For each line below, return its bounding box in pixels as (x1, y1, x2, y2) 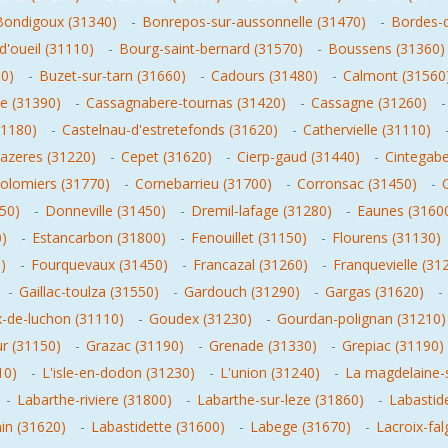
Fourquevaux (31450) (31, 255, 168, 274)
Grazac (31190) (86, 336, 184, 355)
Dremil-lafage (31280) (191, 201, 332, 220)
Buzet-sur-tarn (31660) (39, 66, 186, 85)
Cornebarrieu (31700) (135, 174, 272, 193)
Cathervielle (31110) (303, 120, 431, 139)
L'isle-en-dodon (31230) (42, 363, 195, 382)
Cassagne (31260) (311, 93, 427, 112)
